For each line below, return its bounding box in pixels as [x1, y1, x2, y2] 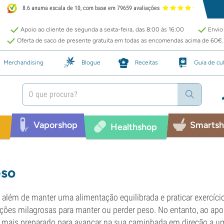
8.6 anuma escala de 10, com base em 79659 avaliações [21, 4, 160, 12]
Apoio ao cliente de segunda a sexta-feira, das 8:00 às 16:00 [20, 26, 184, 33]
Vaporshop [33, 119, 77, 130]
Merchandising [3, 58, 43, 66]
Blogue [81, 58, 100, 66]
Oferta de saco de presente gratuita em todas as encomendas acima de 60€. [17, 37, 223, 44]
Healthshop [110, 121, 157, 132]
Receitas [135, 58, 158, 66]
